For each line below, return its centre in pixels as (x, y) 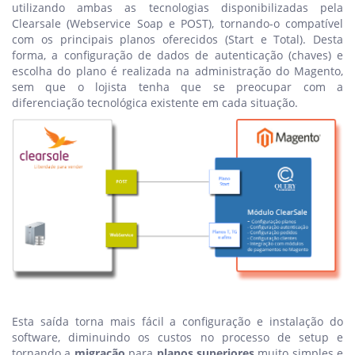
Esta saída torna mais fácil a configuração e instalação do (177, 321)
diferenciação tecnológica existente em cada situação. (155, 102)
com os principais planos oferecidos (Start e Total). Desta (177, 39)
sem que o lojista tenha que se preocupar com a (177, 86)
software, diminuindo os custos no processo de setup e (177, 337)
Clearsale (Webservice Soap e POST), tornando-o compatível (177, 23)
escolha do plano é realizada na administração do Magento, (177, 71)
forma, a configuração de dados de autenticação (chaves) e (177, 55)
